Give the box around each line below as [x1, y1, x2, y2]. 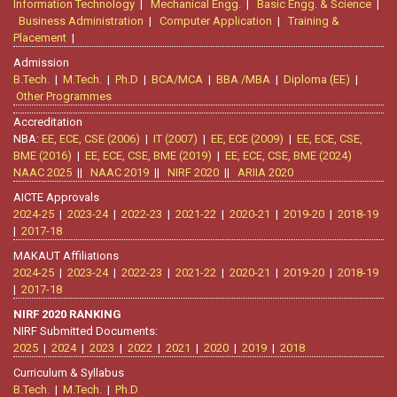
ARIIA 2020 [237, 166, 293, 180]
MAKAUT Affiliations [13, 249, 119, 263]
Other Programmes [16, 90, 112, 104]
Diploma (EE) [284, 73, 350, 87]
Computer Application [160, 14, 272, 28]
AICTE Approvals [13, 191, 99, 205]
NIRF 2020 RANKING [13, 307, 121, 322]
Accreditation [13, 115, 82, 129]
